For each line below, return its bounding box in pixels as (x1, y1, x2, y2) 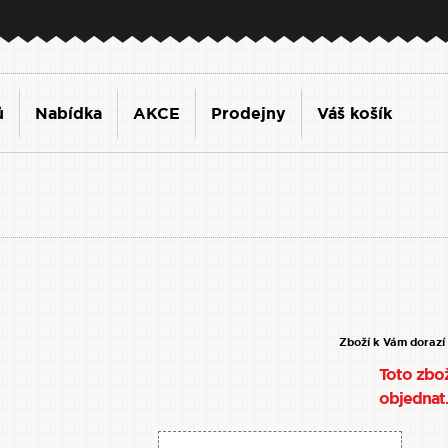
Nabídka (35, 103, 102, 124)
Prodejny (211, 103, 286, 124)
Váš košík (317, 103, 392, 124)
